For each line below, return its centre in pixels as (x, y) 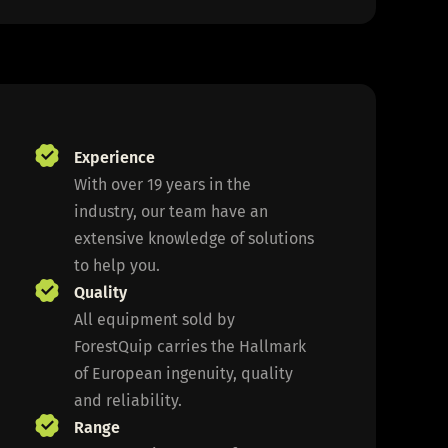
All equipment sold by (155, 319)
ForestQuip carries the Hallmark (190, 346)
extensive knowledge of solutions (194, 238)
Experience (115, 157)
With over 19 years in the (163, 184)
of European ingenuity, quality (184, 373)
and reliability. (128, 400)
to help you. (117, 265)
